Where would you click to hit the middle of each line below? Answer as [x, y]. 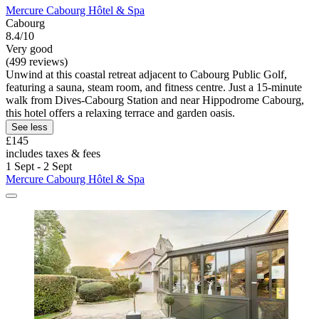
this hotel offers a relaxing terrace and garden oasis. [120, 113]
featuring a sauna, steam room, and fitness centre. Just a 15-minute [154, 87]
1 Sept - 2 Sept [39, 166]
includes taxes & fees [53, 153]
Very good [29, 48]
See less [30, 127]
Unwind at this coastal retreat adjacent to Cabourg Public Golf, [146, 74]
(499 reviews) [37, 61]
